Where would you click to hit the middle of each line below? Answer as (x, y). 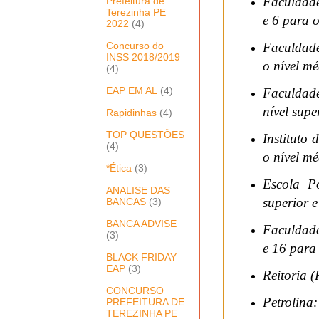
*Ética (119, 168)
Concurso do (135, 45)
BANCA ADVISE (141, 223)
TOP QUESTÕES (145, 134)
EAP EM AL (132, 90)
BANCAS (126, 201)
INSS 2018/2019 (143, 57)
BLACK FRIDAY (141, 257)
